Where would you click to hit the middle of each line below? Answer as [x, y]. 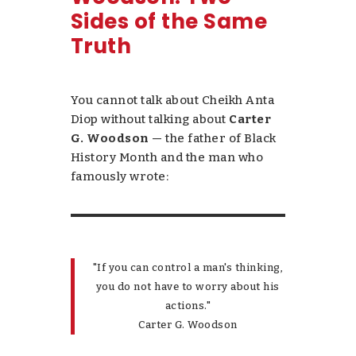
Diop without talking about [150, 119]
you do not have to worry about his [188, 286]
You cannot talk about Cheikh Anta [172, 100]
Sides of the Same [169, 21]
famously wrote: [120, 176]
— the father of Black [213, 138]
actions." [188, 305]
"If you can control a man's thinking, [188, 267]
